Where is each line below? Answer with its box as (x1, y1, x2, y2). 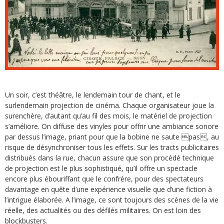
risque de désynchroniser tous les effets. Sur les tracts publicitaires (5, 142, 219, 152)
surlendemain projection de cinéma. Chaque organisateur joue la (5, 100, 214, 110)
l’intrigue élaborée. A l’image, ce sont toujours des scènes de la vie (5, 195, 218, 205)
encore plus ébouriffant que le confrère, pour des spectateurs (5, 174, 203, 184)
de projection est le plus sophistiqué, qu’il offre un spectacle (5, 163, 197, 173)
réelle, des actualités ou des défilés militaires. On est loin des (5, 205, 201, 215)
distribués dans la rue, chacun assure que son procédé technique (5, 153, 214, 163)
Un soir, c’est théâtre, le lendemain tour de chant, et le (5, 90, 180, 100)
